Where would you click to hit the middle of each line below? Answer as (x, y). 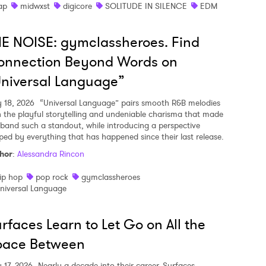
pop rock (52, 177)
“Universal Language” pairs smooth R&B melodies (129, 103)
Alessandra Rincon (51, 154)
